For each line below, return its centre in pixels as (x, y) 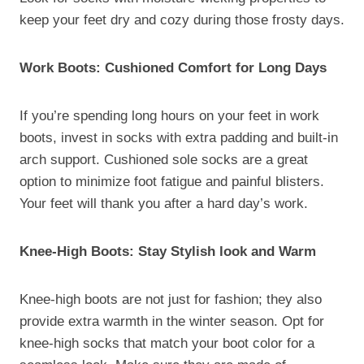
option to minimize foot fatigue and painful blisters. (172, 181)
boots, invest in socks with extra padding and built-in (179, 137)
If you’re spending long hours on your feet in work (169, 115)
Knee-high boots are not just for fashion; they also (171, 299)
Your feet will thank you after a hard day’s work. (164, 203)
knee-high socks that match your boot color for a (167, 343)
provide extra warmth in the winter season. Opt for (172, 321)
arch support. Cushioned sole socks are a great (164, 159)
